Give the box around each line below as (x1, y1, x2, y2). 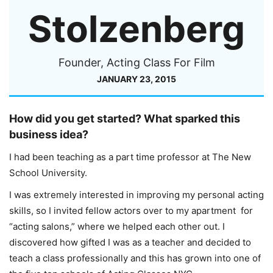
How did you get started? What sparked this (9, 112, 240, 126)
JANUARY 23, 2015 (97, 74, 176, 85)
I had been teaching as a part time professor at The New (9, 151, 251, 163)
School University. (9, 167, 87, 179)
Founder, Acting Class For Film (58, 56, 215, 69)
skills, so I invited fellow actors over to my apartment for (9, 205, 253, 217)
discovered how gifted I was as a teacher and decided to (9, 236, 251, 249)
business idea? (9, 128, 88, 141)
